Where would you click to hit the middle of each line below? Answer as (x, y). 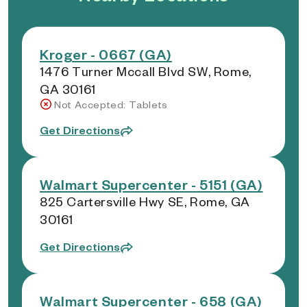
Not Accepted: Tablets (111, 105)
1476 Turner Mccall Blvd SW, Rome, (146, 71)
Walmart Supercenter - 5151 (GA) (151, 184)
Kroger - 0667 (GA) (106, 54)
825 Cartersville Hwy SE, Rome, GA (145, 201)
